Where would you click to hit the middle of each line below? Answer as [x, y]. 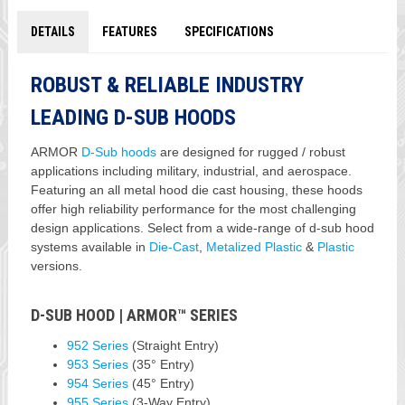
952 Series [97, 345]
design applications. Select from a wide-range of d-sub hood [202, 227]
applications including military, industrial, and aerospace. [191, 170]
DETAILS [52, 31]
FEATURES [129, 31]
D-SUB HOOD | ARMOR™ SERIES [134, 315]
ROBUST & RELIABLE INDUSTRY [167, 85]
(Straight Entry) [173, 345]
